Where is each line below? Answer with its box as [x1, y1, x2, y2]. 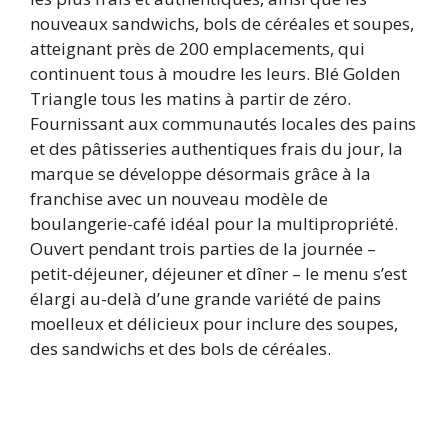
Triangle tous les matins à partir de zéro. [30, 86, 351, 110]
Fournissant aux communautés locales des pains [30, 111, 416, 135]
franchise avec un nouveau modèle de [30, 186, 328, 210]
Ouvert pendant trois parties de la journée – [30, 236, 376, 260]
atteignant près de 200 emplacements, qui [30, 36, 365, 60]
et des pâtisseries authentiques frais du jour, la [30, 136, 403, 160]
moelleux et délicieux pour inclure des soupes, [30, 311, 398, 335]
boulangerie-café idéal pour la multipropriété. [30, 211, 398, 235]
